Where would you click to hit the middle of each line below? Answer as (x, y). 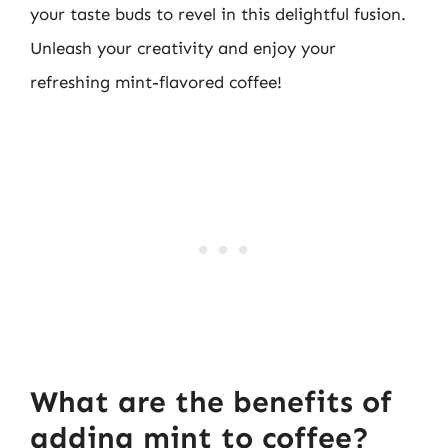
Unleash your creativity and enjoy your (183, 47)
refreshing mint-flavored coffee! (156, 81)
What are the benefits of (211, 402)
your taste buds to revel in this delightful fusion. (218, 13)
